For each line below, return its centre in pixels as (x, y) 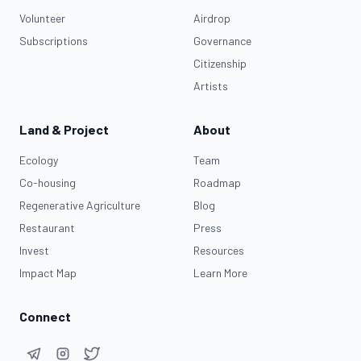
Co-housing (48, 182)
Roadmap (217, 182)
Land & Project (64, 129)
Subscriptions (54, 40)
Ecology (39, 160)
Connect (45, 316)
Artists (211, 85)
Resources (219, 250)
